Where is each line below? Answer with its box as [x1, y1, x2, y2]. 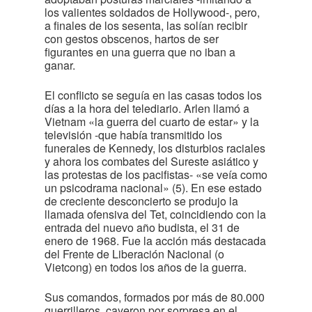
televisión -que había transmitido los [45, 127, 222, 143]
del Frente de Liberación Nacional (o [45, 246, 224, 262]
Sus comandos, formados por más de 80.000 [45, 289, 265, 305]
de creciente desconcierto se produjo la [45, 193, 238, 209]
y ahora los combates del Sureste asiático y [45, 153, 258, 169]
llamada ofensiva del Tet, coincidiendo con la [45, 206, 266, 222]
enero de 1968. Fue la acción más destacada [45, 233, 266, 249]
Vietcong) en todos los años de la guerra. [45, 259, 247, 275]
